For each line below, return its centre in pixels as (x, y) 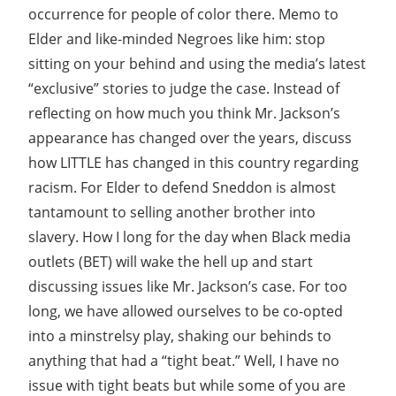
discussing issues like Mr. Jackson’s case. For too (188, 286)
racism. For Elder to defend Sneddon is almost (182, 187)
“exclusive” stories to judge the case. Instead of (184, 88)
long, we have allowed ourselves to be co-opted (186, 311)
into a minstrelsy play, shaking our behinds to (180, 335)
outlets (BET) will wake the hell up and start (171, 261)
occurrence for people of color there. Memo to (183, 14)
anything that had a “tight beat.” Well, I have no (184, 360)
